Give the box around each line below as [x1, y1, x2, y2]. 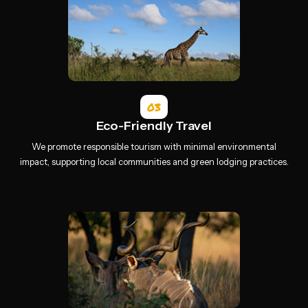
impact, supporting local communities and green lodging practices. [19, 156, 289, 167]
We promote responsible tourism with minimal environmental [32, 141, 276, 152]
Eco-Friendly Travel [96, 118, 212, 133]
